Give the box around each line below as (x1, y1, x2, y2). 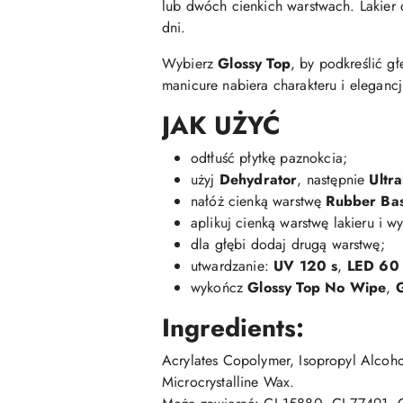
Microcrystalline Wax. (162, 372, 295, 392)
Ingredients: (162, 309, 304, 346)
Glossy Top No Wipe (247, 277, 387, 298)
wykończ (191, 277, 248, 298)
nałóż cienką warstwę (191, 191, 327, 211)
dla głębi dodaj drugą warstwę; (191, 234, 385, 255)
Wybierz (162, 53, 219, 74)
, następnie (297, 169, 370, 190)
